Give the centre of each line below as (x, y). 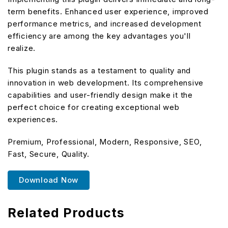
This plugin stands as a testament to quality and (99, 70)
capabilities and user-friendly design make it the (100, 95)
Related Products (66, 212)
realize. (22, 48)
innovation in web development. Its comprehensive (106, 82)
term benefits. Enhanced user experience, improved (108, 11)
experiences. (33, 119)
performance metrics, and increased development (105, 23)
